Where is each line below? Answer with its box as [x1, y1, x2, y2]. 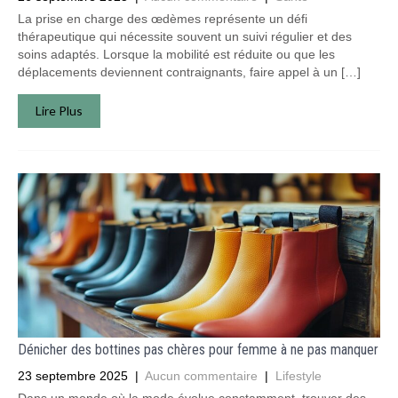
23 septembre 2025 [18, 369, 128, 383]
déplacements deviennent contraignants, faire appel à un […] [18, 65, 361, 79]
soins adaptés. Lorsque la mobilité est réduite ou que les [18, 47, 335, 61]
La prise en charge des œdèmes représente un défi [18, 12, 307, 26]
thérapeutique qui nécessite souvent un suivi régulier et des [18, 29, 352, 44]
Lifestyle [275, 369, 322, 383]
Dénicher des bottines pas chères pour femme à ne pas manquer [18, 341, 378, 358]
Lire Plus [36, 103, 83, 118]
